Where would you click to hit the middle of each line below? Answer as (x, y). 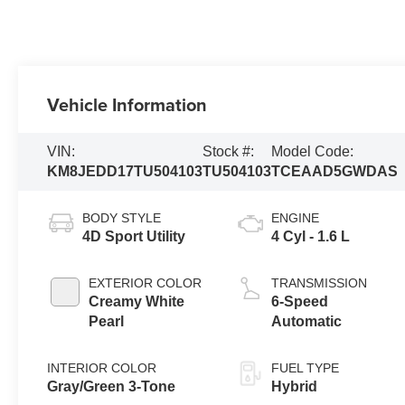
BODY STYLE (122, 217)
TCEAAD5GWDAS (335, 171)
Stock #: (229, 151)
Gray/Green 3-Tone (112, 386)
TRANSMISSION (320, 283)
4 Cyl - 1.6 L (311, 236)
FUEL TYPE (306, 367)
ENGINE (296, 217)
